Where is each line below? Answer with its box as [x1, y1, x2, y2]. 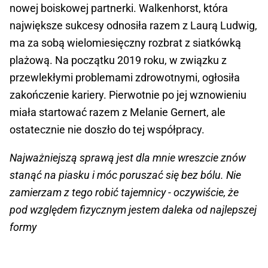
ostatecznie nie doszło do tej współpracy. [10, 123, 205, 136]
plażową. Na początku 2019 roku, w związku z [10, 53, 227, 66]
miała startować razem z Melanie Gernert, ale [10, 105, 226, 118]
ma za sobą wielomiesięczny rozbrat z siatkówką [10, 36, 241, 49]
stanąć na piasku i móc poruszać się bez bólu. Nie [10, 168, 241, 181]
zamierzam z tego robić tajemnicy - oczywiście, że [10, 185, 239, 199]
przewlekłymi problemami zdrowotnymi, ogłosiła [10, 71, 240, 84]
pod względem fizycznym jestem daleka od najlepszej [10, 203, 257, 216]
